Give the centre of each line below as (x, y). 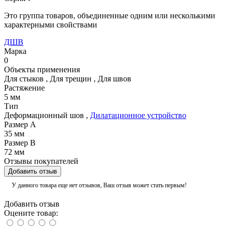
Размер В (20, 143)
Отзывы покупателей (41, 161)
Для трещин (71, 79)
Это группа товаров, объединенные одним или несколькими (110, 16)
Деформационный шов (44, 116)
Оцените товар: (31, 213)
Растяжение (24, 88)
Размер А (20, 125)
